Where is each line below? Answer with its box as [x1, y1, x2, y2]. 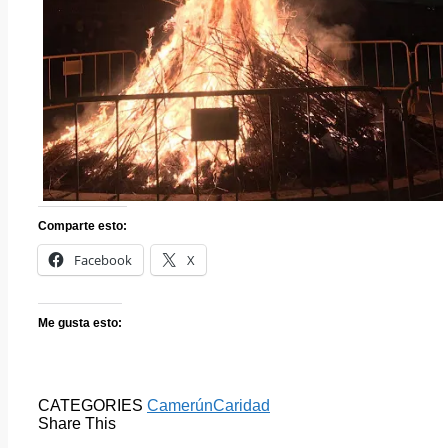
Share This [38, 415, 116, 433]
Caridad [213, 397, 270, 415]
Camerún [147, 397, 213, 415]
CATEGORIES [38, 397, 147, 415]
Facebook [74, 251, 132, 270]
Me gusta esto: [38, 316, 122, 331]
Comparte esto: [38, 219, 127, 234]
